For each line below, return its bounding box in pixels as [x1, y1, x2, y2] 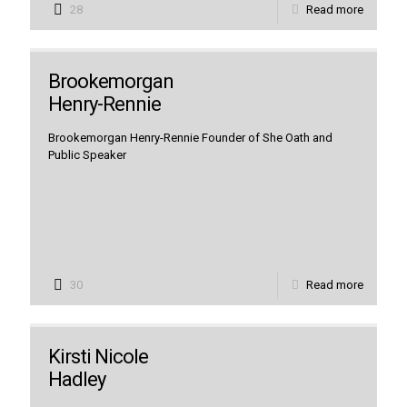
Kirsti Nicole [48, 345, 148, 368]
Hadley [48, 368, 105, 391]
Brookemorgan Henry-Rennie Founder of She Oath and [48, 131, 333, 144]
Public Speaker [48, 148, 126, 162]
